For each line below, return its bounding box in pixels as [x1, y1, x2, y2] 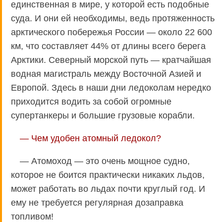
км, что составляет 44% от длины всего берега [11, 41, 206, 51]
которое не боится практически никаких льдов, [11, 169, 205, 180]
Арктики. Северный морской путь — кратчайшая [11, 55, 211, 65]
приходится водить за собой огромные [11, 96, 171, 107]
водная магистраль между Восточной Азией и [11, 68, 201, 79]
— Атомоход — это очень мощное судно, [20, 156, 190, 166]
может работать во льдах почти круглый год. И [11, 183, 205, 194]
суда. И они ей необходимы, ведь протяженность [11, 13, 215, 23]
